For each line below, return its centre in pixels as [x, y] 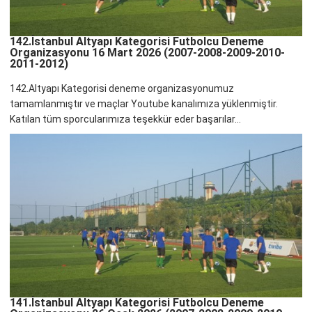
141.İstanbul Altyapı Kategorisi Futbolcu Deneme [137, 302]
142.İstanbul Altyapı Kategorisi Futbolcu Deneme [137, 42]
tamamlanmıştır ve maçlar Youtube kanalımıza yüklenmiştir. [144, 104]
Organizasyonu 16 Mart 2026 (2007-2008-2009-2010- [148, 53]
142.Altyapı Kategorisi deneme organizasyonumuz [122, 89]
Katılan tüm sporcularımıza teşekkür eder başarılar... [126, 119]
